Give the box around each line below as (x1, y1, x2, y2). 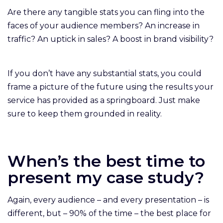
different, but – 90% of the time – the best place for (7, 208, 211, 218)
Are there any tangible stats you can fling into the (7, 7, 205, 17)
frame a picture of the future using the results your (7, 82, 214, 92)
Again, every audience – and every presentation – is (7, 195, 209, 205)
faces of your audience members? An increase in (7, 20, 200, 30)
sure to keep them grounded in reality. (7, 109, 162, 118)
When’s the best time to (7, 151, 205, 171)
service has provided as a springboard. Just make (7, 95, 200, 105)
